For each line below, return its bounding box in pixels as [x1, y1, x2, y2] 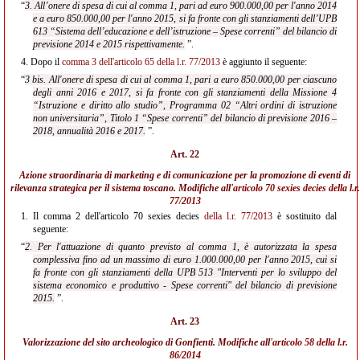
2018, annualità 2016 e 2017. [33, 125, 145, 137]
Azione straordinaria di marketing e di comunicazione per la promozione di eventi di [19, 170, 350, 181]
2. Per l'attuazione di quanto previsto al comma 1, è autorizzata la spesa [25, 241, 337, 252]
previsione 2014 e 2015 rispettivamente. [33, 39, 185, 50]
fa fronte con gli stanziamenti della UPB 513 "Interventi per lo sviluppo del [33, 267, 337, 278]
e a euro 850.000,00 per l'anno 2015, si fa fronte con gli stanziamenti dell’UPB [33, 13, 337, 24]
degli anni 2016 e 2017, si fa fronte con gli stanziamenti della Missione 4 [33, 87, 337, 98]
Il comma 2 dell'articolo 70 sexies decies [28, 211, 204, 222]
